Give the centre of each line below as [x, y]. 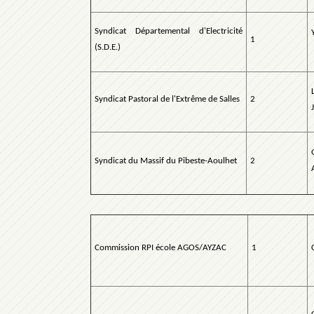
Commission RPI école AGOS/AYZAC [161, 248]
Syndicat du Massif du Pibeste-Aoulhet [166, 161]
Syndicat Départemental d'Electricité [169, 32]
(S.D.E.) [108, 48]
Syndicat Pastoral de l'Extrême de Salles [167, 100]
